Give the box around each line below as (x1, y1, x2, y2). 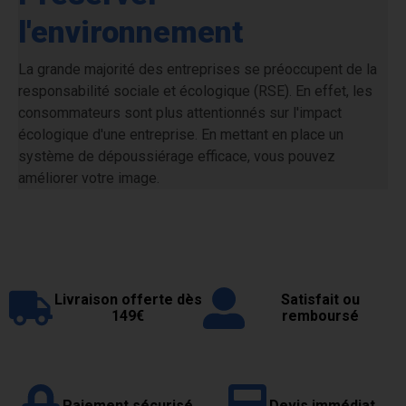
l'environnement (18, 14, 244, 50)
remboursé (282, 307, 360, 324)
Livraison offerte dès (53, 291, 202, 308)
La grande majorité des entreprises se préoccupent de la (18, 61, 377, 78)
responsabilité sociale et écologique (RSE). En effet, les (18, 82, 372, 100)
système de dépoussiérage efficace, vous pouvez (18, 148, 335, 165)
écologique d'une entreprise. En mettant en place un (18, 126, 343, 143)
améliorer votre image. (18, 169, 159, 187)
